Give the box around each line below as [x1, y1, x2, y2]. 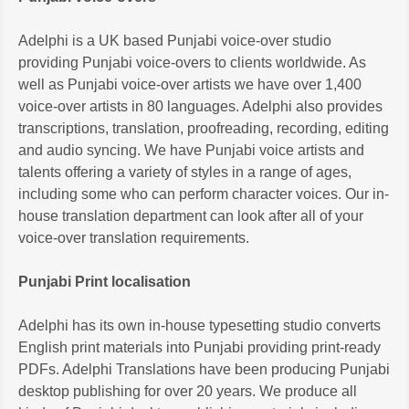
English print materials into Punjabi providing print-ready [18, 339, 381, 355]
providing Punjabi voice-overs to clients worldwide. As [18, 54, 366, 70]
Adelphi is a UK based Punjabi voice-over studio [18, 32, 331, 48]
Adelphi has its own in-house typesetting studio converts [18, 317, 381, 333]
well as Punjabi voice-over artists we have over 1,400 [18, 76, 362, 92]
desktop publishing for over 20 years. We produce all [18, 383, 357, 399]
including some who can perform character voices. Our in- [18, 185, 389, 202]
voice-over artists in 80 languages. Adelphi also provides [18, 98, 383, 114]
